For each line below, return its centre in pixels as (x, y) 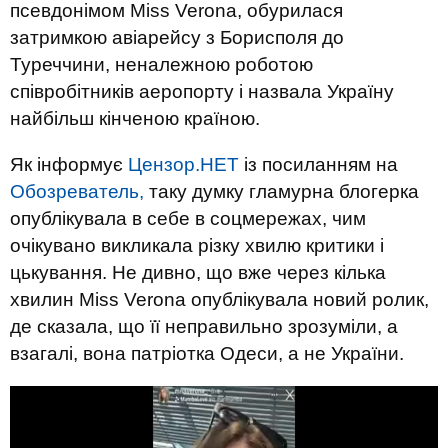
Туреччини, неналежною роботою (161, 64)
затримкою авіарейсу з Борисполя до (177, 37)
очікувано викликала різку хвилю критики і (197, 245)
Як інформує (69, 164)
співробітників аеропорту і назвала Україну (202, 91)
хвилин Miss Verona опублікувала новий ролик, (219, 299)
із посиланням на (318, 164)
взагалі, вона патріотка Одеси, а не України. (207, 353)
